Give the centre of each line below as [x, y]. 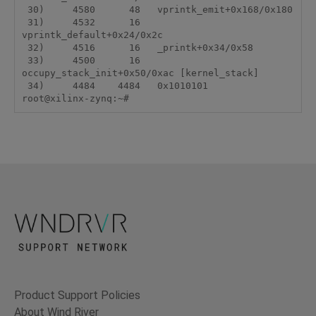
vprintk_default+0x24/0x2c [92, 35]
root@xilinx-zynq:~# [75, 99]
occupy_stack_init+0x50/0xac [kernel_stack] [140, 73]
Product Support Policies [77, 296]
